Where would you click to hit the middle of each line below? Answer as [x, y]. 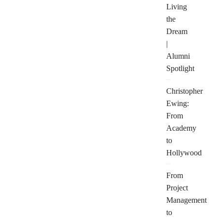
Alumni [178, 56]
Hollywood [184, 153]
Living [177, 7]
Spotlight [180, 68]
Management [186, 200]
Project [177, 188]
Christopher [184, 91]
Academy [181, 128]
